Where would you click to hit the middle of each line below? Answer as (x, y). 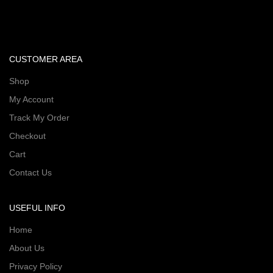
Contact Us (30, 173)
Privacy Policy (36, 267)
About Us (27, 248)
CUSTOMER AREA (46, 59)
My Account (31, 100)
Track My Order (39, 118)
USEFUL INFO (37, 208)
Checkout (27, 136)
